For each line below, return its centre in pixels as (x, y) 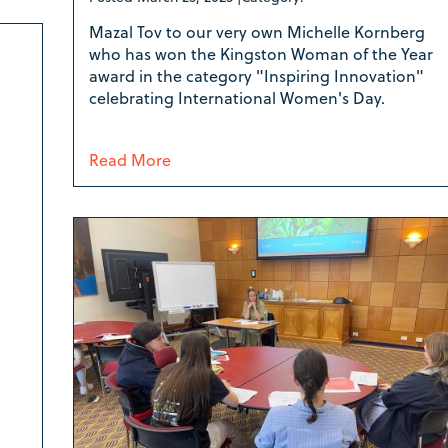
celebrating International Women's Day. (238, 97)
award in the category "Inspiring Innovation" (256, 75)
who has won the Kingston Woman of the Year (260, 53)
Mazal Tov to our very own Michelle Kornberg (256, 31)
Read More (129, 159)
